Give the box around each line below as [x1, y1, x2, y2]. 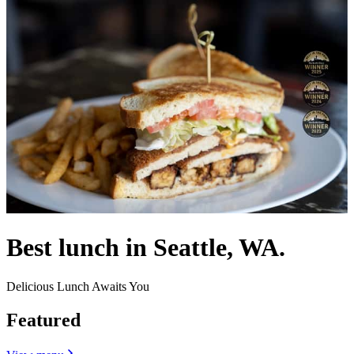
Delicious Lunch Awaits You [6, 279, 149, 293]
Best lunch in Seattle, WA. [6, 233, 285, 262]
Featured [6, 309, 81, 330]
